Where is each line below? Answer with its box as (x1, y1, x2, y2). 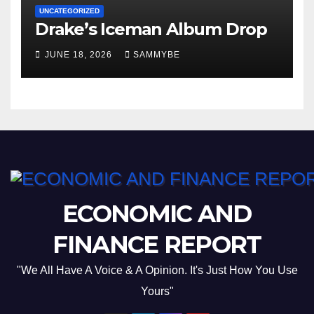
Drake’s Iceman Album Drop (35, 19, 267, 40)
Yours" (140, 285, 174, 297)
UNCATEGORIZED (39, 7, 100, 15)
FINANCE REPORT (53, 229, 261, 259)
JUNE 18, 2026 (45, 50, 115, 60)
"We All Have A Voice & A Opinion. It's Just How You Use (16, 264, 298, 276)
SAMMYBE (133, 50, 180, 60)
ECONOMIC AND (62, 198, 252, 228)
